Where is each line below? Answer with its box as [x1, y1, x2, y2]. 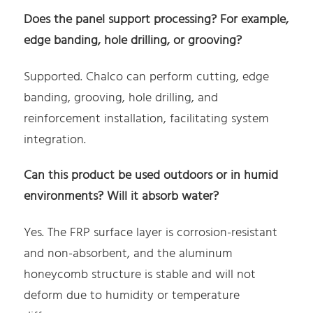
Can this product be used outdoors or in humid [24, 166, 279, 187]
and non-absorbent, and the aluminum [24, 244, 233, 265]
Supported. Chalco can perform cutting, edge [24, 66, 270, 87]
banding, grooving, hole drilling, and [24, 87, 219, 108]
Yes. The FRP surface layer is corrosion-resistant [24, 223, 278, 244]
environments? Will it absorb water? [24, 187, 219, 208]
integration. [24, 129, 87, 150]
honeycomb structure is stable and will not [24, 265, 256, 286]
